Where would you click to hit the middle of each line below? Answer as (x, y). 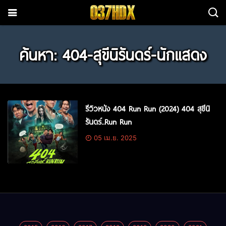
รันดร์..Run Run (109, 122)
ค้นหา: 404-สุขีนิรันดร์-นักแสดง (113, 54)
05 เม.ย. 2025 (115, 138)
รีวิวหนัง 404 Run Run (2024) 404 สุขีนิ (148, 108)
